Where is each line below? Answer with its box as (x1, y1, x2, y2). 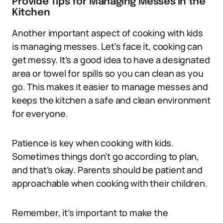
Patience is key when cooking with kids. (12, 137, 174, 149)
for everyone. (12, 108, 68, 120)
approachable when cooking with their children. (12, 177, 208, 190)
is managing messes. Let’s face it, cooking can (12, 40, 203, 53)
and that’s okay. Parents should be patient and (12, 164, 203, 176)
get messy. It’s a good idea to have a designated (12, 54, 210, 66)
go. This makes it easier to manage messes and (12, 81, 208, 93)
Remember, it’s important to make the (12, 207, 168, 219)
